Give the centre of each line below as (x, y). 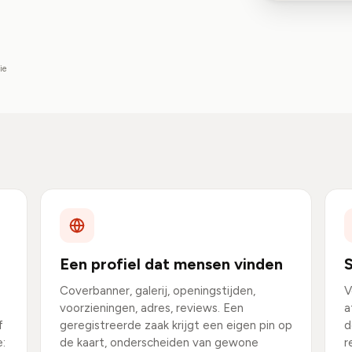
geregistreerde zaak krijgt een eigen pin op (176, 325)
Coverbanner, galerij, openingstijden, (157, 291)
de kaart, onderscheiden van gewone (159, 343)
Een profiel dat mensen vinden (171, 264)
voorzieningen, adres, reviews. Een (151, 308)
